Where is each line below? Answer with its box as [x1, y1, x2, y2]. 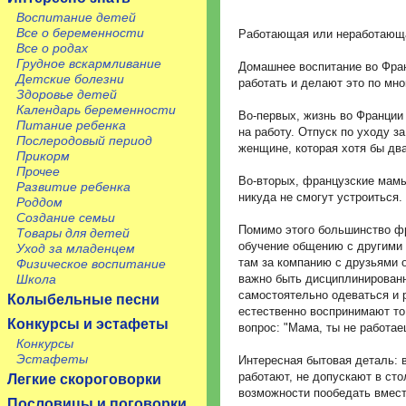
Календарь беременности [16, 102, 176, 117]
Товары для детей [16, 226, 130, 240]
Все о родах [16, 41, 88, 55]
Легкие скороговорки [7, 372, 161, 387]
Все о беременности [16, 25, 144, 40]
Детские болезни [16, 72, 124, 86]
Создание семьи [16, 210, 115, 225]
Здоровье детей [16, 87, 117, 101]
